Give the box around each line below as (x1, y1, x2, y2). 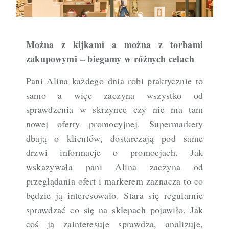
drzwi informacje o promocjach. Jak (26, 146, 203, 159)
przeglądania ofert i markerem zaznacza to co (26, 175, 203, 188)
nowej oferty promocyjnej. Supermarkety (26, 118, 203, 130)
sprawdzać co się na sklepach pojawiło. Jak (26, 203, 203, 216)
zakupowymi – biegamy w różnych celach (26, 52, 194, 66)
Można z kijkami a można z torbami (26, 38, 203, 52)
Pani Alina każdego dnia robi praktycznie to (26, 75, 203, 87)
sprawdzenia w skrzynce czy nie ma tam (26, 103, 203, 116)
